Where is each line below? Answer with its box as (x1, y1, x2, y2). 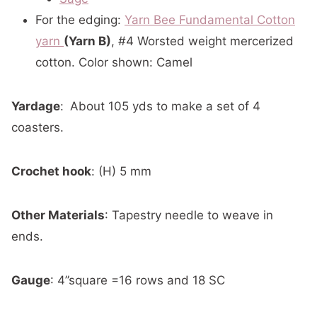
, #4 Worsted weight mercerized (111, 34, 294, 48)
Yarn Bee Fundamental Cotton (125, 13, 295, 27)
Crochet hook (11, 164, 91, 178)
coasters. (11, 120, 64, 134)
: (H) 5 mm (91, 164, 151, 178)
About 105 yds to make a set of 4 (70, 99, 260, 113)
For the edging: (35, 13, 125, 27)
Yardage (11, 99, 60, 113)
